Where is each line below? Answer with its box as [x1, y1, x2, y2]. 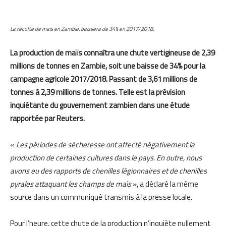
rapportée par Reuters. [10, 112, 85, 124]
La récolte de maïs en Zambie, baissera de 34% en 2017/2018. [10, 24, 154, 33]
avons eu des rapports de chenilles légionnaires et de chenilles [10, 164, 207, 177]
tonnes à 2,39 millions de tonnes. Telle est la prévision [10, 86, 185, 98]
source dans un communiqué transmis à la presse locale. [10, 191, 192, 203]
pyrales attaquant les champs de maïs [10, 178, 133, 190]
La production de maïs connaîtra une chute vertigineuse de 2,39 [10, 46, 215, 59]
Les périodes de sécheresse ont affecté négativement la [15, 138, 195, 150]
